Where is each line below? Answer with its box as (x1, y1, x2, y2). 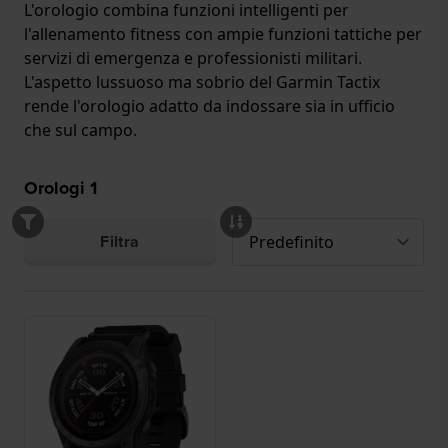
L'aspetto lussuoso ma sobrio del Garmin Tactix (24, 70, 380, 93)
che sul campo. (24, 118, 137, 141)
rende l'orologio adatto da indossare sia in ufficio (24, 94, 395, 117)
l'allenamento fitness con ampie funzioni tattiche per (24, 22, 422, 45)
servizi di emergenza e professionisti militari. (24, 46, 362, 69)
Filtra (100, 229, 140, 253)
